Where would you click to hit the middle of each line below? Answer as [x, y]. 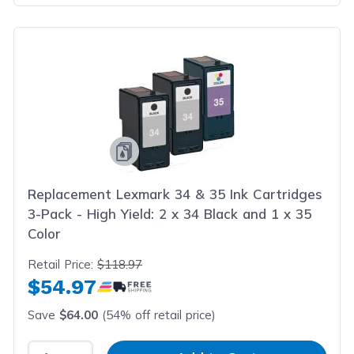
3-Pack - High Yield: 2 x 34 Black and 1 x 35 [170, 214]
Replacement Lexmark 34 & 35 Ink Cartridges [175, 194]
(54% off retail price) [157, 315]
